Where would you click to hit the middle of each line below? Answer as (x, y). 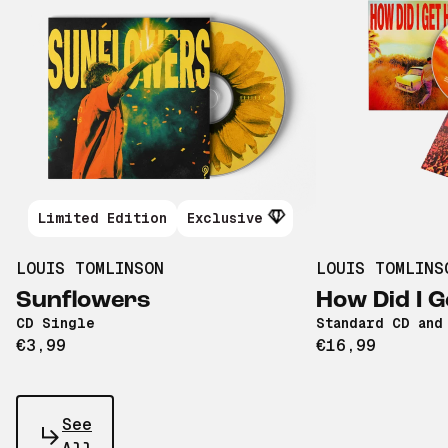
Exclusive (225, 218)
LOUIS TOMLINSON (90, 269)
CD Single (55, 323)
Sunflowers (83, 301)
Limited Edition (102, 218)
